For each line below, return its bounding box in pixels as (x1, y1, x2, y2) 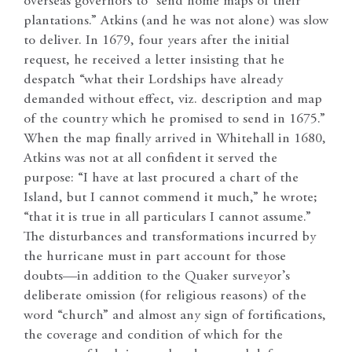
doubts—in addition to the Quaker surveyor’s (24, 269, 290, 284)
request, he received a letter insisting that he (24, 53, 284, 68)
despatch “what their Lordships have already (24, 73, 283, 88)
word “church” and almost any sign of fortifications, (24, 309, 326, 324)
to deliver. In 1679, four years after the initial (24, 34, 289, 49)
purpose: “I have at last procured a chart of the (24, 171, 299, 186)
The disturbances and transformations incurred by (24, 230, 316, 245)
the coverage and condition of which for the (24, 328, 283, 343)
